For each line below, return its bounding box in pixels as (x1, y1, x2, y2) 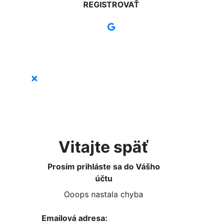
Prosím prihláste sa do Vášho (47, 161, 160, 171)
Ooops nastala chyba (64, 189, 143, 199)
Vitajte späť (58, 137, 149, 157)
